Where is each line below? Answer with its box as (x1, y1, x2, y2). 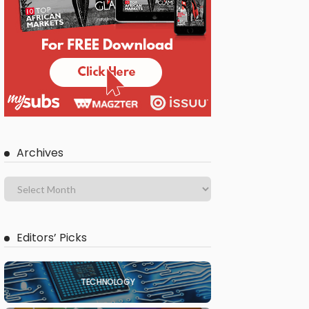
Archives (17, 145, 63, 161)
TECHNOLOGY (80, 276, 135, 288)
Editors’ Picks (17, 230, 87, 246)
